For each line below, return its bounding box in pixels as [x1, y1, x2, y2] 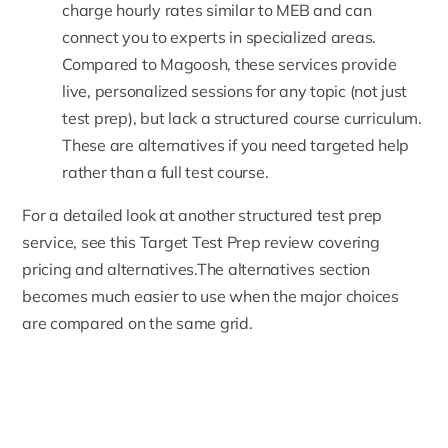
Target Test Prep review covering [139, 232, 380, 253]
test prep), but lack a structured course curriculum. [62, 108, 422, 129]
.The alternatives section [194, 259, 370, 280]
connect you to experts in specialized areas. [62, 27, 377, 48]
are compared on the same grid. [22, 313, 253, 334]
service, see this [22, 232, 140, 253]
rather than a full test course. [62, 162, 269, 183]
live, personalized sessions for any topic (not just [62, 81, 408, 102]
